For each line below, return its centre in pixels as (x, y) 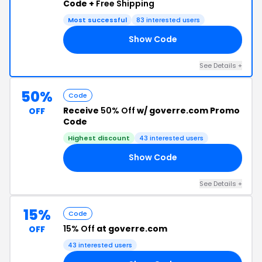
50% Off (118, 110)
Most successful (97, 20)
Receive (82, 110)
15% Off (79, 228)
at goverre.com (131, 228)
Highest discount (99, 138)
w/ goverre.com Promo (187, 110)
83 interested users (168, 20)
